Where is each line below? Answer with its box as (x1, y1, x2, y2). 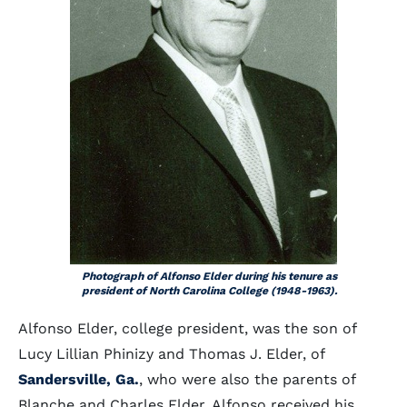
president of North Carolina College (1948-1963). (82, 284, 337, 297)
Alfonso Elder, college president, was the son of (18, 320, 356, 337)
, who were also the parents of (139, 371, 355, 388)
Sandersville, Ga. (18, 371, 139, 388)
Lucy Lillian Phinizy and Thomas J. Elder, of (18, 345, 324, 362)
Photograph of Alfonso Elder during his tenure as (82, 270, 337, 283)
